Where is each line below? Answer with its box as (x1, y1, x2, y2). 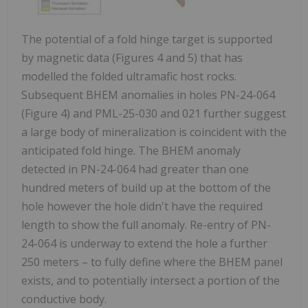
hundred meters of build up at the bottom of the (21, 180, 271, 196)
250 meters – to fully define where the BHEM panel (21, 254, 283, 270)
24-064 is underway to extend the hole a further (21, 236, 267, 252)
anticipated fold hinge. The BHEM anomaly (21, 143, 241, 159)
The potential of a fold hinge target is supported (21, 32, 272, 47)
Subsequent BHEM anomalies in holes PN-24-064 (21, 87, 275, 103)
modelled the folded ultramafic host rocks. (21, 69, 236, 85)
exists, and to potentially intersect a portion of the (21, 273, 280, 289)
